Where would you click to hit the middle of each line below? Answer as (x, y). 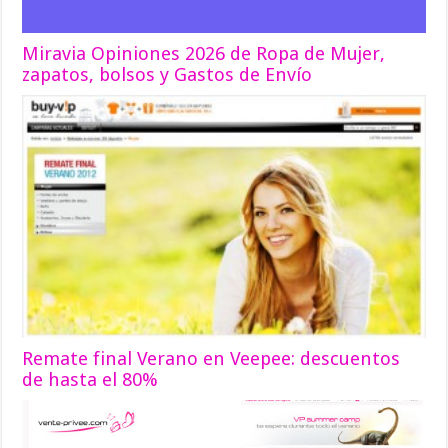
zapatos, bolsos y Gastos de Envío (167, 74)
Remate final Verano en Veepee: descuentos (211, 359)
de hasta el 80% (90, 380)
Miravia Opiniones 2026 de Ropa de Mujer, (204, 53)
